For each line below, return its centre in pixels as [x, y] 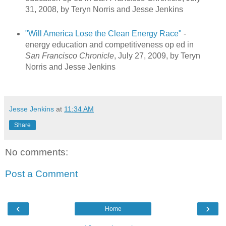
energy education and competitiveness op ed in [109, 44]
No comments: [37, 152]
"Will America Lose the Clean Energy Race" [103, 33]
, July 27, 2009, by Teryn [157, 55]
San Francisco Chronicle [69, 55]
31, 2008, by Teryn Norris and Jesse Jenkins [104, 9]
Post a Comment [41, 174]
